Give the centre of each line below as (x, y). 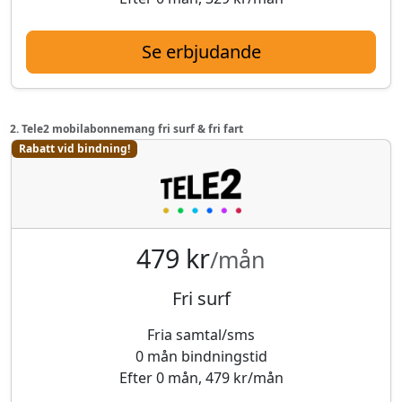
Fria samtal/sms (201, 334)
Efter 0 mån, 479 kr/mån (201, 377)
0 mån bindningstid (201, 356)
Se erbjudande (201, 51)
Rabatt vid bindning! (74, 148)
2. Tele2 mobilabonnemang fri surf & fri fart (126, 128)
